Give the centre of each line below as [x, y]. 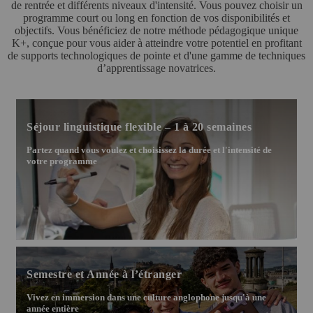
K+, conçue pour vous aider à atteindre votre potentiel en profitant [156, 43]
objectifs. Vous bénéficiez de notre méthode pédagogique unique [156, 30]
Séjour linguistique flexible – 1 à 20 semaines [139, 126]
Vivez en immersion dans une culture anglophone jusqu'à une [146, 297]
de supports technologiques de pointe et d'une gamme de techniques [156, 55]
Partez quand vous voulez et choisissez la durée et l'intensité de [149, 150]
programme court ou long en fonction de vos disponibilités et [156, 17]
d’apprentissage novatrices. [156, 68]
